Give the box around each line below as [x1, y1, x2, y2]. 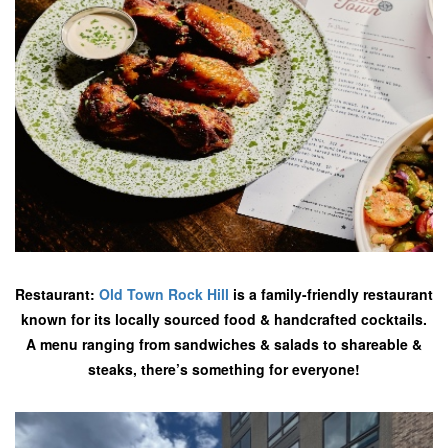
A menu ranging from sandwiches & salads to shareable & [26, 334, 422, 354]
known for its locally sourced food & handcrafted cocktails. [21, 309, 427, 329]
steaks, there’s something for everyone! [88, 359, 360, 379]
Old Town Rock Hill [99, 284, 229, 304]
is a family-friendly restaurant [229, 284, 433, 304]
